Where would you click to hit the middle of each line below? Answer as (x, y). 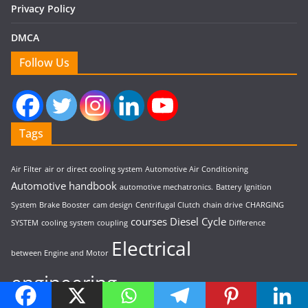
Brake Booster (65, 205)
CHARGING (265, 205)
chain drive (223, 205)
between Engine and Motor (60, 253)
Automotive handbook (64, 185)
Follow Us (44, 62)
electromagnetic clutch (160, 287)
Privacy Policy (43, 8)
